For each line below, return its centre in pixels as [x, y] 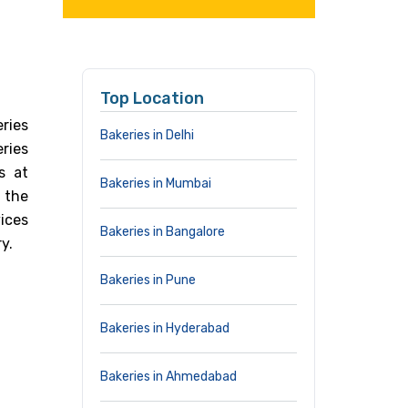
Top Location [152, 98]
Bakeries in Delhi [147, 135]
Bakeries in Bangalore [163, 232]
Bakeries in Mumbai [156, 184]
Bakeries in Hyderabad [165, 328]
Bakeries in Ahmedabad [168, 377]
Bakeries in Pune [148, 280]
